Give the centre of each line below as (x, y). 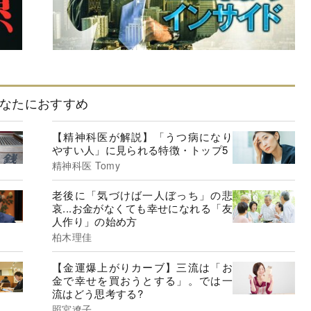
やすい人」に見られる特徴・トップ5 (140, 149)
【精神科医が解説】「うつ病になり (142, 136)
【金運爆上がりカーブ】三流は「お (142, 267)
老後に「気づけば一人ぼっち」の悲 (142, 195)
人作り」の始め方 (95, 221)
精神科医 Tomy (86, 165)
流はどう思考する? (98, 293)
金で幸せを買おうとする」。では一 (142, 280)
